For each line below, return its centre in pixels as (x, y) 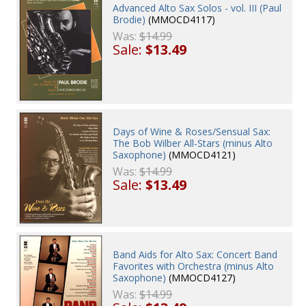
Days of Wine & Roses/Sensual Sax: (192, 132)
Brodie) (129, 19)
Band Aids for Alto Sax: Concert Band (195, 255)
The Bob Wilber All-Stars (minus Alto (193, 143)
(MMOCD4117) (181, 19)
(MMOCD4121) (201, 155)
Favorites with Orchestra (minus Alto (194, 266)
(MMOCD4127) (201, 278)
